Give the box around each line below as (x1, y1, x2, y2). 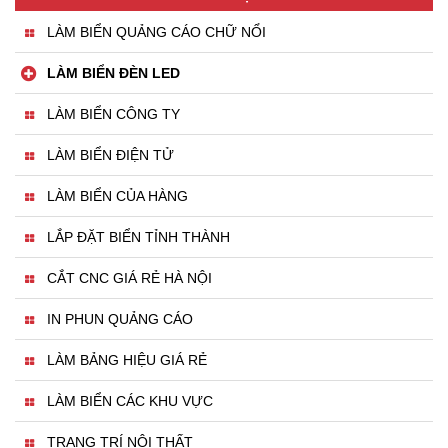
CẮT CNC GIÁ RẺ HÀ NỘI (47, 270, 212, 287)
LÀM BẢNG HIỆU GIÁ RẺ (47, 352, 207, 369)
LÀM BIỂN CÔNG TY (47, 106, 180, 123)
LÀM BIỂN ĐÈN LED (47, 65, 180, 82)
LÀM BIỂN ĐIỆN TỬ (47, 147, 174, 164)
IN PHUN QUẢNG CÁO (47, 311, 193, 328)
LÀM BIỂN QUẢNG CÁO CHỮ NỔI (47, 24, 266, 41)
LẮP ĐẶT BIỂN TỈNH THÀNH (47, 229, 230, 246)
